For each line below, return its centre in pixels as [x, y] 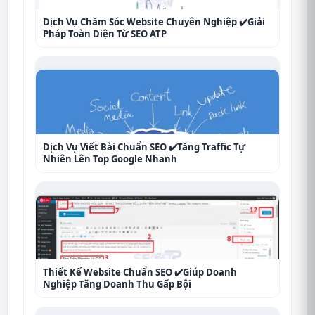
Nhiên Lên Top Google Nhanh [110, 159]
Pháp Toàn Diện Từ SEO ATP [105, 33]
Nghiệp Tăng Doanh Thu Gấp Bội [117, 284]
